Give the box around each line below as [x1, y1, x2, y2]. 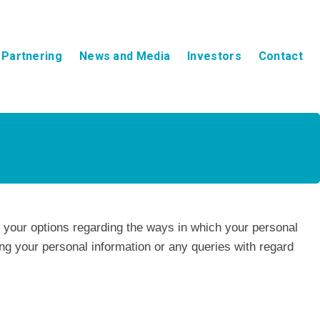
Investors [187, 49, 241, 63]
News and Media [79, 49, 171, 63]
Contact [258, 49, 303, 63]
